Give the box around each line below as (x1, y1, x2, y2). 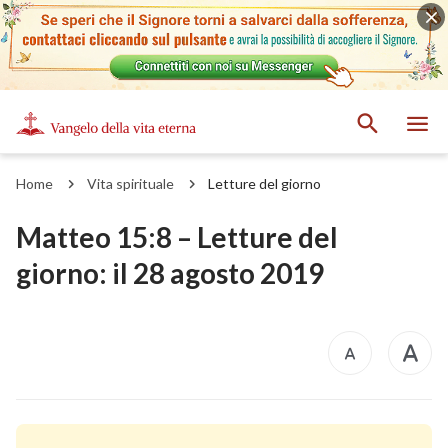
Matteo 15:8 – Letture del (16, 219, 338, 254)
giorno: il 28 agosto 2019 (16, 255, 324, 290)
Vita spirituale (87, 174, 174, 192)
